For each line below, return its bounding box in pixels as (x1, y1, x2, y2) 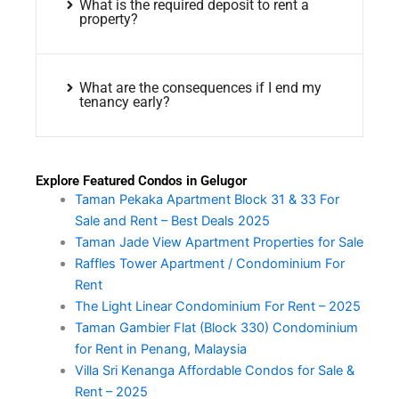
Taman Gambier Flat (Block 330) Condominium (74, 319, 358, 336)
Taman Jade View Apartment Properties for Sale (74, 233, 363, 250)
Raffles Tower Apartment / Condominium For (74, 255, 345, 272)
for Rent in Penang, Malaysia (74, 340, 247, 357)
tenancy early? (78, 93, 170, 110)
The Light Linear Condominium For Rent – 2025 (74, 297, 361, 314)
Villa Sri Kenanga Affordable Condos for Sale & (74, 362, 354, 379)
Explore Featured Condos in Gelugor (36, 172, 247, 189)
